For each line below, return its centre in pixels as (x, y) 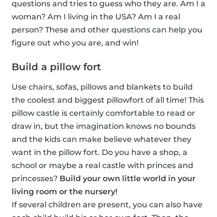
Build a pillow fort (56, 67)
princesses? (36, 179)
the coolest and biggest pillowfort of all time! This (108, 100)
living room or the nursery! (64, 192)
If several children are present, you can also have (107, 205)
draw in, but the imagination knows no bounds (104, 126)
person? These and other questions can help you (107, 30)
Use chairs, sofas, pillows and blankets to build (102, 87)
